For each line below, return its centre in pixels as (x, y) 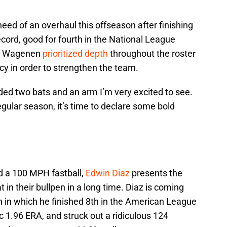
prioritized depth (75, 54)
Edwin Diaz (108, 173)
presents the (156, 173)
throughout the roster (152, 54)
